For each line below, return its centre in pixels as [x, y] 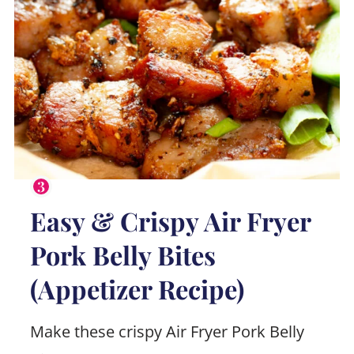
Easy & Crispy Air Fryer [170, 220]
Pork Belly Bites [122, 254]
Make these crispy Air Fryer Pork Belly [167, 331]
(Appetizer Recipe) [137, 288]
